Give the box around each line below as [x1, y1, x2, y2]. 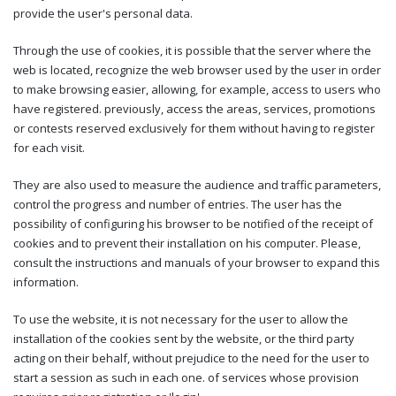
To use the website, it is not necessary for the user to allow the [13, 310, 348, 327]
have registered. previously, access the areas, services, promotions [13, 100, 376, 117]
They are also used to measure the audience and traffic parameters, [13, 176, 381, 193]
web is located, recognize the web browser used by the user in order [13, 61, 381, 78]
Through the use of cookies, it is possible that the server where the [13, 42, 371, 58]
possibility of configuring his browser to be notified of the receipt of [13, 215, 373, 232]
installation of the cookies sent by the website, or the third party [13, 330, 354, 346]
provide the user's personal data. [13, 4, 193, 21]
